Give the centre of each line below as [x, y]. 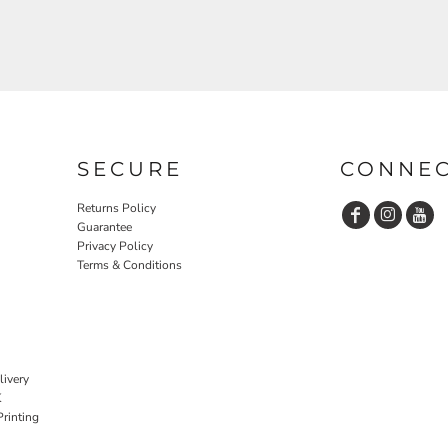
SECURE [130, 168]
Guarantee [104, 226]
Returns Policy [116, 207]
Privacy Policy [115, 245]
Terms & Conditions [129, 264]
